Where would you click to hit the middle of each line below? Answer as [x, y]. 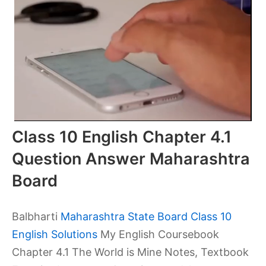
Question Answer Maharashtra [131, 159]
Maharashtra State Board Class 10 [146, 216]
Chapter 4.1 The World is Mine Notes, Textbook [130, 252]
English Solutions [55, 234]
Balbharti [36, 216]
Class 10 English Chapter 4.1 [122, 137]
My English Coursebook [158, 234]
